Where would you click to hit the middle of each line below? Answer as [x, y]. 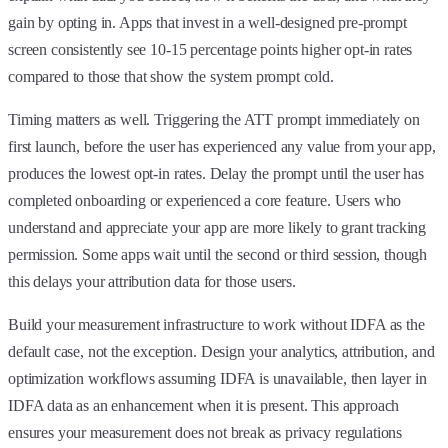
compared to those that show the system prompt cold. [171, 76]
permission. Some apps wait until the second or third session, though [218, 254]
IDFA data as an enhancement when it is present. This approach [204, 405]
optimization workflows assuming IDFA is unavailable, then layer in [217, 378]
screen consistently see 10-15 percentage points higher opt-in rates [210, 49]
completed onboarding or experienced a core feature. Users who [205, 200]
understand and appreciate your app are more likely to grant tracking [217, 227]
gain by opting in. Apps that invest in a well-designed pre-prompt [207, 22]
